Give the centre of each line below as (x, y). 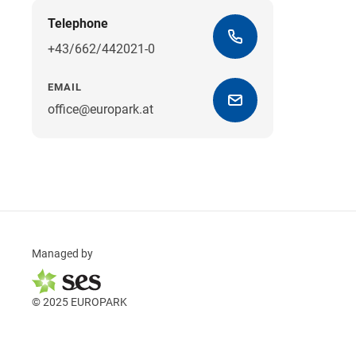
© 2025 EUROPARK (79, 302)
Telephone (78, 23)
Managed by (62, 254)
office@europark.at (101, 109)
